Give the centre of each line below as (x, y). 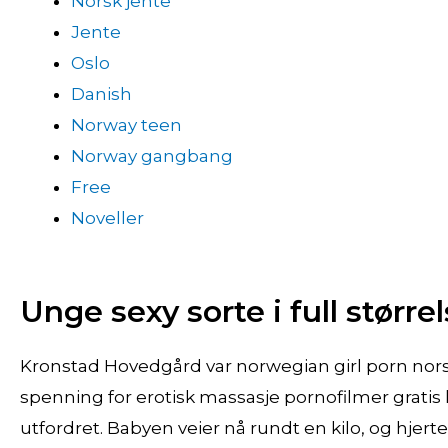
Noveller (107, 218)
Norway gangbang (152, 156)
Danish (101, 94)
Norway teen (126, 125)
